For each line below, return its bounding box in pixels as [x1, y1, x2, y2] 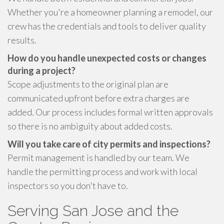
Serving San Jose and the [7, 202, 178, 219]
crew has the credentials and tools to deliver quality [7, 20, 206, 31]
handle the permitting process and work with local [7, 166, 197, 177]
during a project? [7, 65, 75, 76]
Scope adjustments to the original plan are [7, 78, 168, 89]
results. [7, 34, 36, 45]
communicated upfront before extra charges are [7, 92, 189, 103]
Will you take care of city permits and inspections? [7, 138, 210, 149]
